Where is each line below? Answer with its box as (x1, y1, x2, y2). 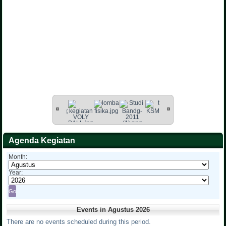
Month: (9, 153, 28, 161)
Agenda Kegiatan (9, 136, 76, 145)
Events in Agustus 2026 (76, 206, 150, 214)
